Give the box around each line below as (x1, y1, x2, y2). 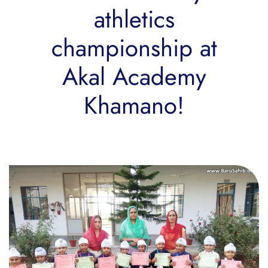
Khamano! (84, 88, 184, 123)
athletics (93, 2, 175, 37)
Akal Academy (62, 59, 206, 95)
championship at (51, 31, 217, 66)
